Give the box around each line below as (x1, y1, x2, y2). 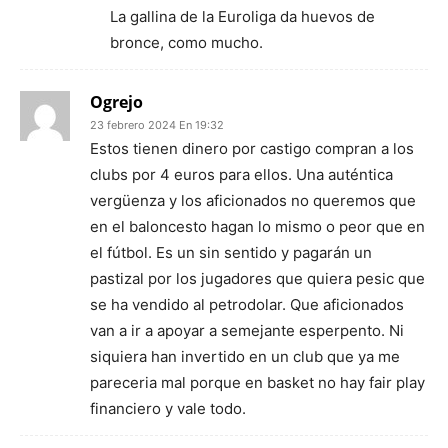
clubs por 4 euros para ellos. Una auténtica (90, 165, 393, 184)
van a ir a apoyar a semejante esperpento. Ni (90, 321, 404, 340)
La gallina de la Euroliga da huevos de (110, 7, 375, 26)
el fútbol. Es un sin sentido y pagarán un (90, 243, 372, 262)
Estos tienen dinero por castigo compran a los (90, 139, 414, 158)
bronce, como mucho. (110, 33, 263, 52)
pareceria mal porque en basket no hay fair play (90, 373, 425, 392)
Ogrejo (90, 91, 143, 113)
